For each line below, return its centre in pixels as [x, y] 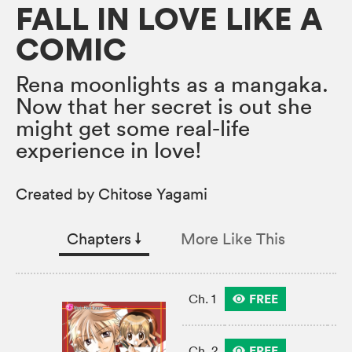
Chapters [101, 239]
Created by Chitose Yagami [112, 194]
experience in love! [109, 150]
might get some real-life [133, 128]
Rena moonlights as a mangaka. [172, 84]
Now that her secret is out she [164, 106]
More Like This [233, 239]
